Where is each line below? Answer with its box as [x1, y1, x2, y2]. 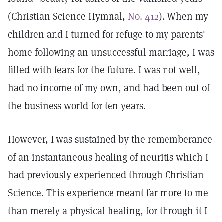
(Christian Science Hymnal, [8, 10, 128, 23]
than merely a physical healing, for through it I [8, 204, 207, 217]
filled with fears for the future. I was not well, [8, 63, 200, 76]
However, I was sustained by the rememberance [8, 133, 212, 146]
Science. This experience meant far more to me [8, 186, 208, 199]
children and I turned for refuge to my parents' [8, 28, 205, 41]
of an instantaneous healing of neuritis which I [8, 151, 208, 164]
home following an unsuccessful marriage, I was [8, 46, 214, 58]
